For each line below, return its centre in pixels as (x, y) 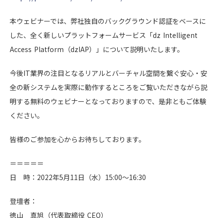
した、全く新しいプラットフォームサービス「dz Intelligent (104, 35)
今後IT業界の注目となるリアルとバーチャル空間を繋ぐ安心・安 (109, 73)
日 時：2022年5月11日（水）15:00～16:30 (78, 177)
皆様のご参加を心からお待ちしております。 (78, 139)
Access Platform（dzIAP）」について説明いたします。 (97, 49)
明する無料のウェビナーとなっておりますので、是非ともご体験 (108, 101)
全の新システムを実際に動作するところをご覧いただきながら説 (109, 87)
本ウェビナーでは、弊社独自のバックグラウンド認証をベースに (108, 21)
